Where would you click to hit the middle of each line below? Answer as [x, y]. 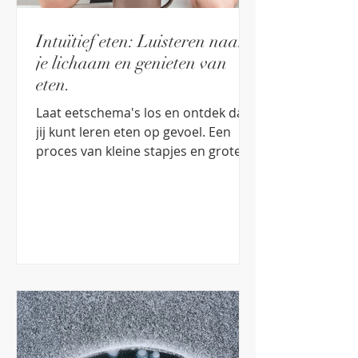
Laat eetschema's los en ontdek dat [142, 113]
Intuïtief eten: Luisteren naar [141, 41]
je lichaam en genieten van [131, 63]
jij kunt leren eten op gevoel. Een [122, 132]
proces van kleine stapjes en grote [139, 151]
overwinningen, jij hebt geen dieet [137, 170]
